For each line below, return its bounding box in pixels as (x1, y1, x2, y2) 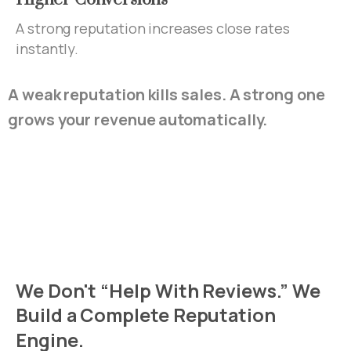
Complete (80, 302, 169, 328)
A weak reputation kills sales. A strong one (8, 84, 325, 106)
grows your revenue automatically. (8, 109, 268, 131)
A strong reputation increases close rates (16, 19, 290, 38)
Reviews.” (202, 278, 288, 304)
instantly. (16, 39, 79, 59)
